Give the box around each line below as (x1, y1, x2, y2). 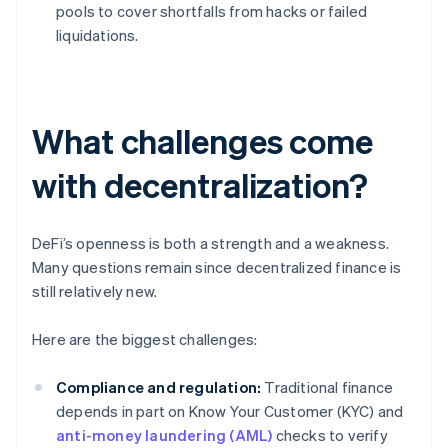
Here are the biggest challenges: (32, 329, 258, 350)
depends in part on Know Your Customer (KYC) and (56, 401, 404, 422)
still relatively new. (32, 281, 158, 302)
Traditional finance (261, 377, 394, 398)
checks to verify (272, 425, 388, 446)
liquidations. (56, 25, 139, 46)
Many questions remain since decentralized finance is (32, 257, 402, 278)
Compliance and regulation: (56, 377, 262, 398)
